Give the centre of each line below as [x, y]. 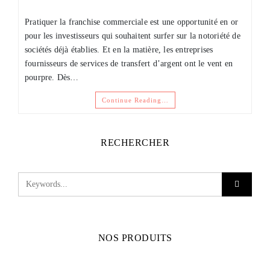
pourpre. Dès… [52, 77]
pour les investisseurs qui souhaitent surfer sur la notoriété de [133, 36]
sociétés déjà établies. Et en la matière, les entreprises [119, 49]
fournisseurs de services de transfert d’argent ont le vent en [129, 63]
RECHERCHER [135, 142]
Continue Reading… [135, 100]
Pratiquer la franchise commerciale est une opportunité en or [132, 22]
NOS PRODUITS [135, 237]
